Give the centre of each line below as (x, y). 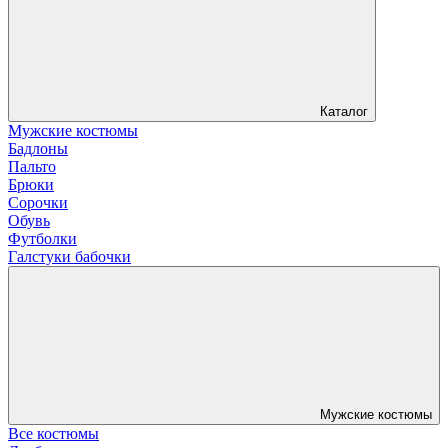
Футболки (42, 238)
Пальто (32, 166)
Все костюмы (53, 433)
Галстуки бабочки (69, 256)
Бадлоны (38, 148)
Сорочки (38, 202)
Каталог (344, 111)
